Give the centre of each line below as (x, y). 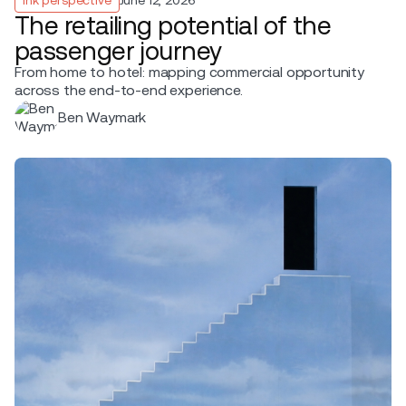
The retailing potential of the (173, 25)
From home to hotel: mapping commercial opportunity (189, 72)
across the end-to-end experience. (129, 90)
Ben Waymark (102, 117)
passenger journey (118, 50)
